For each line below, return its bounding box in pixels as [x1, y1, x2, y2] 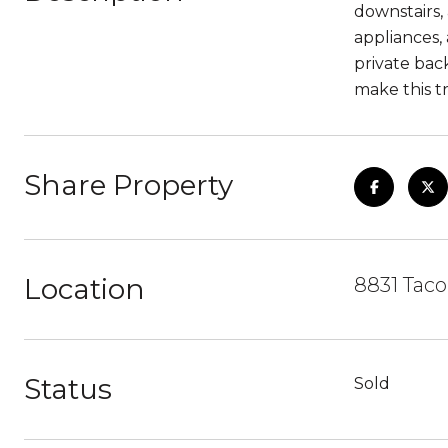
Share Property [24, 168, 233, 202]
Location [24, 272, 145, 306]
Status [24, 372, 112, 406]
